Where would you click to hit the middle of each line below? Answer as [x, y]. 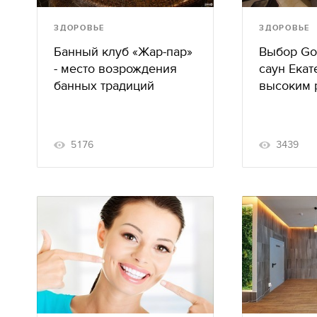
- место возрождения [115, 69]
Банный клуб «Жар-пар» [123, 52]
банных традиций [104, 86]
